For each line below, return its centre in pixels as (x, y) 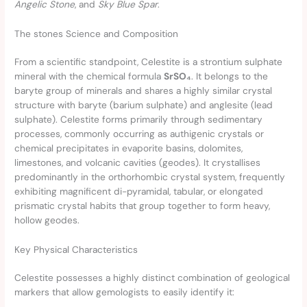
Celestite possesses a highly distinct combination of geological (152, 277)
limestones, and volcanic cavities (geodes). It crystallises (138, 162)
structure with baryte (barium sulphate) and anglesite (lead (144, 105)
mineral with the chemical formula (89, 76)
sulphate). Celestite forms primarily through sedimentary (139, 119)
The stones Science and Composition (97, 33)
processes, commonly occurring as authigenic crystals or (139, 133)
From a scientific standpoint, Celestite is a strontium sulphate (149, 61)
